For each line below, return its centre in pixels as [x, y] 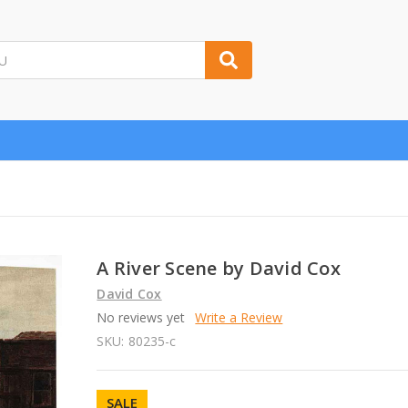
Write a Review [239, 317]
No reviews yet [141, 317]
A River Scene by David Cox [219, 268]
